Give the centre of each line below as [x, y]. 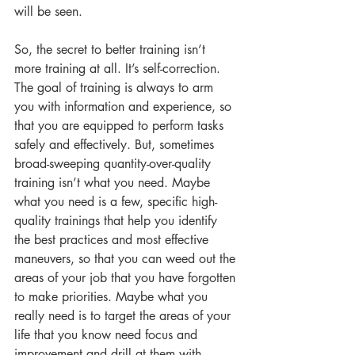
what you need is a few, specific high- [116, 202]
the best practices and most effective [113, 240]
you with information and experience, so [125, 107]
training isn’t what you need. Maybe [114, 183]
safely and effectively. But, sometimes [116, 145]
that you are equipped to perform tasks [121, 126]
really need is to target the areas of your [124, 316]
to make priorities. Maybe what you [113, 297]
